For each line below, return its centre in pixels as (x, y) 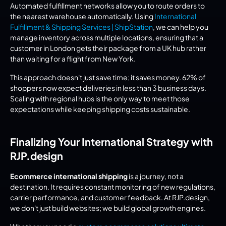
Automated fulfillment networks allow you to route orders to (107, 6)
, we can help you (181, 27)
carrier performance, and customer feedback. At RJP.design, (110, 197)
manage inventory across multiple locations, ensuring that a (107, 38)
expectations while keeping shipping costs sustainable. (100, 109)
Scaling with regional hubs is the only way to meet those (100, 99)
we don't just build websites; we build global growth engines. (108, 208)
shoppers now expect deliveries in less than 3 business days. (108, 88)
